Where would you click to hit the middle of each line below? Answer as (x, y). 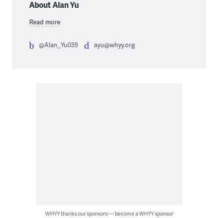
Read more (45, 22)
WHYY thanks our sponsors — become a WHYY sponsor (109, 213)
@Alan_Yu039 (58, 45)
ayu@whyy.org (114, 45)
